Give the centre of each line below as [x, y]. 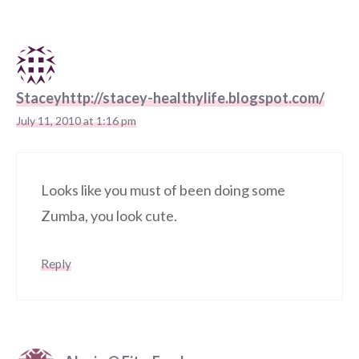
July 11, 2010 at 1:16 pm [76, 120]
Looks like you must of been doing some [163, 190]
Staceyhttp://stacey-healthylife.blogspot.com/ [170, 97]
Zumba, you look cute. [109, 215]
